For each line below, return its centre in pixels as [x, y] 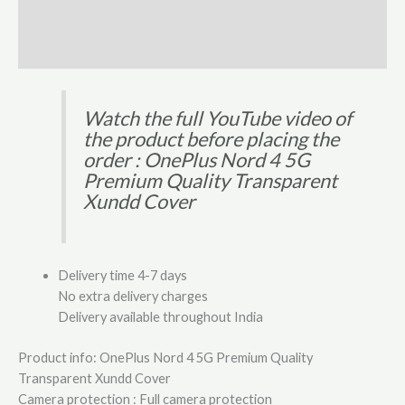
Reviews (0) [51, 52]
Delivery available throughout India [160, 317]
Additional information [84, 18]
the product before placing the [212, 139]
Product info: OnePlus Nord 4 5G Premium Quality [165, 357]
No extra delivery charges [132, 297]
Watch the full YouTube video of [218, 118]
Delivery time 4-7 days [122, 276]
